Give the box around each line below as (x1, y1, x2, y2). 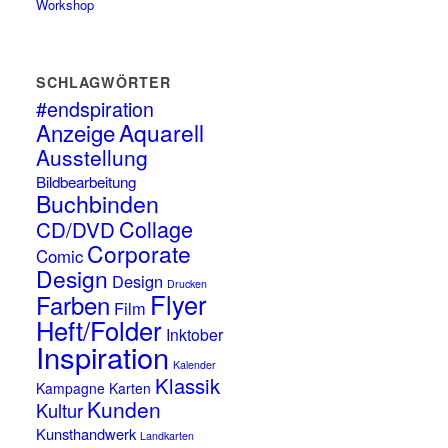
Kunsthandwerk (36, 423, 137, 444)
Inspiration (36, 336, 170, 377)
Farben (36, 287, 111, 322)
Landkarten (140, 428, 195, 443)
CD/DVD (36, 214, 116, 244)
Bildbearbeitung (36, 170, 137, 192)
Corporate (87, 237, 192, 269)
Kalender (173, 357, 217, 372)
